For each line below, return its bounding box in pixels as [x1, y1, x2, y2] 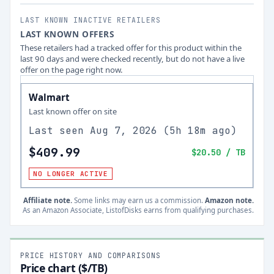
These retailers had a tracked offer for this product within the [20, 42, 242, 53]
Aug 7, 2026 [90, 124, 157, 137]
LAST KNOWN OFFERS [20, 28, 114, 40]
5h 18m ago [169, 124, 231, 137]
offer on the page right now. [20, 64, 123, 75]
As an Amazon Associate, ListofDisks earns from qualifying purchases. [23, 206, 254, 215]
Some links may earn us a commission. [72, 196, 203, 205]
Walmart [29, 91, 70, 103]
